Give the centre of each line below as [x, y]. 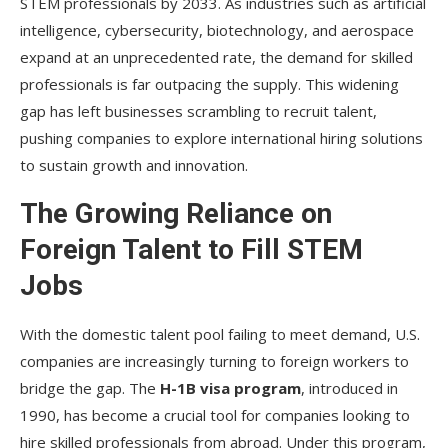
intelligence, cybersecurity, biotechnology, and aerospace [217, 29]
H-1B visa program [230, 387]
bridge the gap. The [90, 387]
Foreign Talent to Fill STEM [191, 249]
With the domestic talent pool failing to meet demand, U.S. [220, 333]
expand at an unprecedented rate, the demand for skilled [216, 56]
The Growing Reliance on [176, 213]
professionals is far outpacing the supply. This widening [209, 83]
